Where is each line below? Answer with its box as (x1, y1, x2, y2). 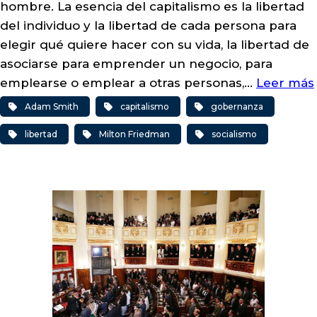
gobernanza (211, 101, 263, 112)
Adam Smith (25, 101, 79, 112)
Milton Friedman (99, 129, 170, 139)
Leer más (256, 76, 314, 90)
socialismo (212, 129, 257, 139)
